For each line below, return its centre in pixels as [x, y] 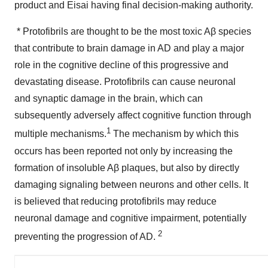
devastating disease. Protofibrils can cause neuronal [125, 82]
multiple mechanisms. [60, 134]
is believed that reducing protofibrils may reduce [115, 201]
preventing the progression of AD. [85, 236]
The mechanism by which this [175, 134]
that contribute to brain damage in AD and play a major [129, 48]
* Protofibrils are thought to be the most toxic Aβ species [133, 32]
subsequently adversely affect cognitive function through [133, 115]
